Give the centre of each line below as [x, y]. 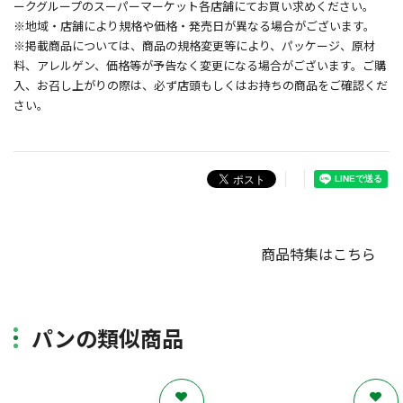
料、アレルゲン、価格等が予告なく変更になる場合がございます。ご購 [200, 65]
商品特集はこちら [318, 254]
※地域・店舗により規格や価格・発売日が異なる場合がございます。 [194, 26]
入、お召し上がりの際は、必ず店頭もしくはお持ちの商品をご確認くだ [201, 85]
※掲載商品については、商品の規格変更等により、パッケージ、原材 [194, 45]
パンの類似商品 [107, 338]
